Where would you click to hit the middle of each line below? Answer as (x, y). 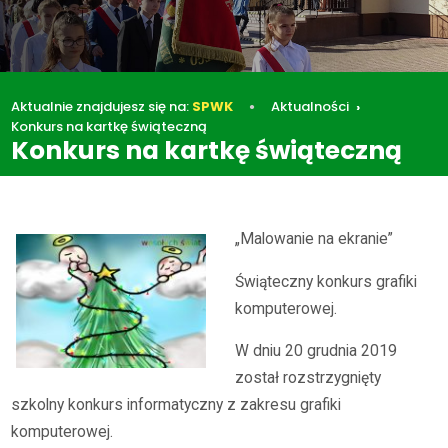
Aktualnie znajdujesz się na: (102, 106)
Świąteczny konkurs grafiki (326, 281)
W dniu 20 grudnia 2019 (316, 351)
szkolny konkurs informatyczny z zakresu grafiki (176, 405)
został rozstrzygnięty (308, 378)
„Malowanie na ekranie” (314, 239)
